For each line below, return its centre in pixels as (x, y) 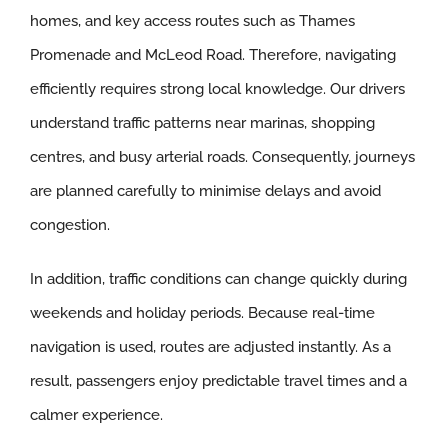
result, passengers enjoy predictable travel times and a (218, 381)
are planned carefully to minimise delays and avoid (205, 191)
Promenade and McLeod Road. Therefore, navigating (212, 55)
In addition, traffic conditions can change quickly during (218, 279)
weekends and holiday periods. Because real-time (202, 313)
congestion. (69, 225)
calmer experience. (96, 415)
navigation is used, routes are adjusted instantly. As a (210, 347)
